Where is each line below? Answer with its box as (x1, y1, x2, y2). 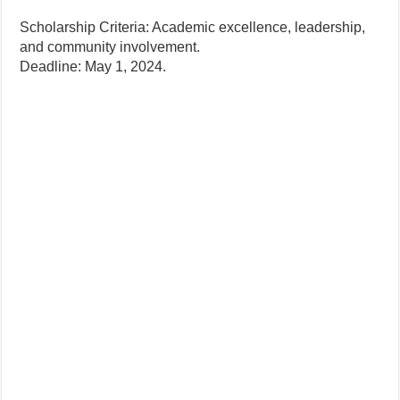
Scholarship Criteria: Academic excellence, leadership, (20, 20, 366, 35)
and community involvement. (20, 39, 201, 54)
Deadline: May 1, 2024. (20, 59, 167, 74)
